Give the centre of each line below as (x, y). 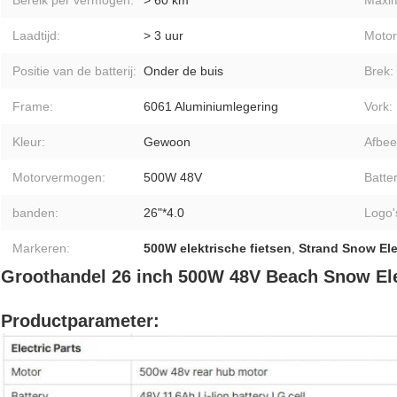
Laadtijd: (36, 36)
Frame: (33, 107)
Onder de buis (183, 71)
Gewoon (167, 142)
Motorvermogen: (59, 178)
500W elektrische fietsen (218, 249)
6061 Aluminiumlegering (211, 107)
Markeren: (41, 249)
